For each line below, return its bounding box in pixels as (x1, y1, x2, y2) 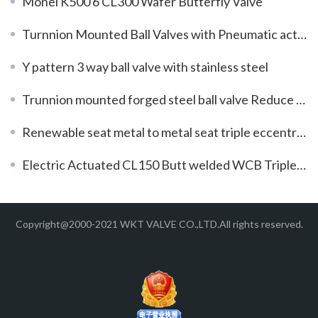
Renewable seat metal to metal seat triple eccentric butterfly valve (22, 124, 297, 140)
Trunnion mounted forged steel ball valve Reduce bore (22, 91, 296, 107)
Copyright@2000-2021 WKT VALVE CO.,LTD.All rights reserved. (15, 217, 303, 230)
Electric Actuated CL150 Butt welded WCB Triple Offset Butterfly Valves (22, 156, 297, 172)
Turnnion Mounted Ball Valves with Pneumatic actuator (22, 26, 297, 42)
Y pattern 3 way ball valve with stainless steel (22, 58, 268, 75)
